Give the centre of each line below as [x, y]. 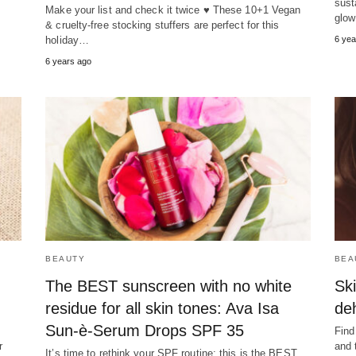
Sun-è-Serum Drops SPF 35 [145, 331]
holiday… [68, 41]
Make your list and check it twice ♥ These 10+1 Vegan [173, 10]
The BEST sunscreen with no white [169, 286]
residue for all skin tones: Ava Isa [163, 309]
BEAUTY [66, 259]
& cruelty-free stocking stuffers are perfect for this [163, 25]
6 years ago [69, 62]
